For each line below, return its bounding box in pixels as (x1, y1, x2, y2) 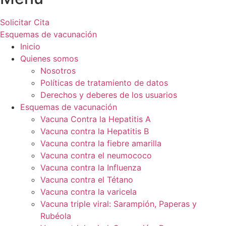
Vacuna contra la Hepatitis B (40, 126, 149, 136)
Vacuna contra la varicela (40, 186, 137, 197)
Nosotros (40, 65, 76, 76)
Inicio (20, 41, 40, 51)
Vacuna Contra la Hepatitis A (40, 114, 151, 124)
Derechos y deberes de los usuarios (40, 89, 177, 100)
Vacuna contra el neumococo (40, 150, 152, 160)
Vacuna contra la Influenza (40, 162, 141, 173)
